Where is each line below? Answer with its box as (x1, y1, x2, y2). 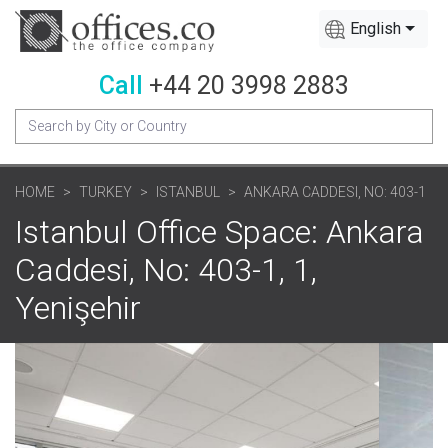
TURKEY (79, 183, 132, 200)
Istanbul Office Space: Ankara (15, 212, 424, 251)
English (350, 19, 402, 38)
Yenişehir (15, 288, 141, 327)
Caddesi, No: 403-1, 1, (15, 250, 317, 289)
